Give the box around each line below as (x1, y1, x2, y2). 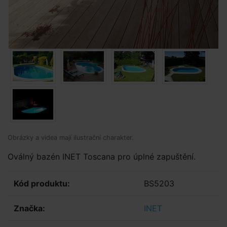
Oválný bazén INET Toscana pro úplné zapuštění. (8, 152, 196, 162)
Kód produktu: (14, 178, 70, 188)
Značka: (14, 203, 45, 213)
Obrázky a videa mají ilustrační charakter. (8, 134, 134, 141)
